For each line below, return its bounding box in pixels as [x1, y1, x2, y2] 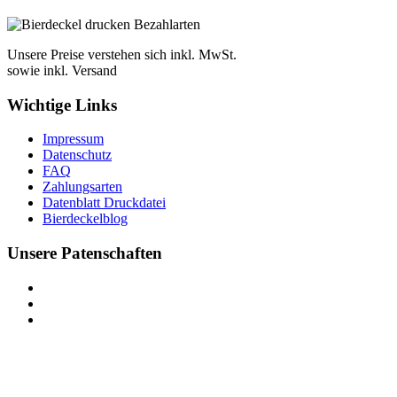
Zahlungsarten [43, 179, 122, 195]
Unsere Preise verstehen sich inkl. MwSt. [7, 46, 237, 62]
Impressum [43, 131, 104, 147]
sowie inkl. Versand [7, 62, 117, 78]
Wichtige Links [7, 95, 117, 114]
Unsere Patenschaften [7, 244, 162, 263]
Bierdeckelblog [43, 211, 128, 227]
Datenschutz [43, 147, 112, 163]
